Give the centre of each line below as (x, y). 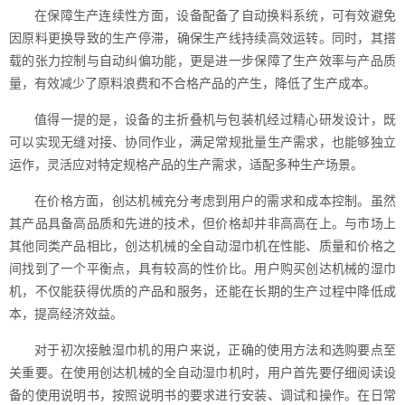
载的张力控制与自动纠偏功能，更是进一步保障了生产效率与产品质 (202, 61)
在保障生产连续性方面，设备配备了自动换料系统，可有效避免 (215, 15)
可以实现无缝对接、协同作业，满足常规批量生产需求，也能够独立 (202, 142)
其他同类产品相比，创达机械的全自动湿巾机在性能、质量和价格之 (202, 246)
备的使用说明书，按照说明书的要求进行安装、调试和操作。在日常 (202, 395)
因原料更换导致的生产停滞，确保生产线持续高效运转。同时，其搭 (202, 38)
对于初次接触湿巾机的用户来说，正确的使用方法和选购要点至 (215, 350)
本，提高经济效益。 (66, 314)
